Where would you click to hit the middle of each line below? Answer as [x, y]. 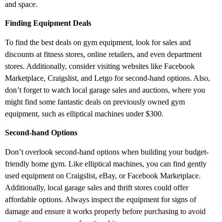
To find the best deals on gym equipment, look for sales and [98, 42]
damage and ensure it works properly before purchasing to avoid [105, 211]
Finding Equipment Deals [48, 23]
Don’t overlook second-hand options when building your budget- [107, 152]
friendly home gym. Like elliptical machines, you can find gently [106, 164]
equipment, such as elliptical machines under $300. [84, 113]
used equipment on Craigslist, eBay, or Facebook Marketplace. [103, 175]
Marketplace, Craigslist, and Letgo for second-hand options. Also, [108, 78]
